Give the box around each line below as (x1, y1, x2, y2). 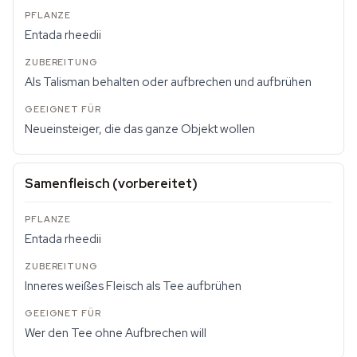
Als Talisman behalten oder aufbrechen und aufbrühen (25, 74, 312, 90)
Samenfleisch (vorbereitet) (25, 175, 198, 192)
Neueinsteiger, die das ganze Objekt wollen (25, 121, 255, 137)
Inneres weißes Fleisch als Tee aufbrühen (25, 278, 241, 294)
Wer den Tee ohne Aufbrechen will (25, 325, 206, 341)
